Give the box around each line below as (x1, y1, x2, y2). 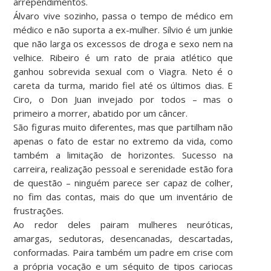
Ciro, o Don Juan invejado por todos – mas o (13, 93, 233, 105)
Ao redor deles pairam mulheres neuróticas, (13, 218, 233, 230)
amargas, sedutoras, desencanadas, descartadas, (13, 232, 233, 244)
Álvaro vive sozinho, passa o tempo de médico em (13, 9, 233, 22)
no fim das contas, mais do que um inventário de (13, 190, 233, 203)
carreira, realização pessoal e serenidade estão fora (13, 162, 233, 175)
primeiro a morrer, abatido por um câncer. (13, 106, 188, 119)
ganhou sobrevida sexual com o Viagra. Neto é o (13, 65, 233, 77)
